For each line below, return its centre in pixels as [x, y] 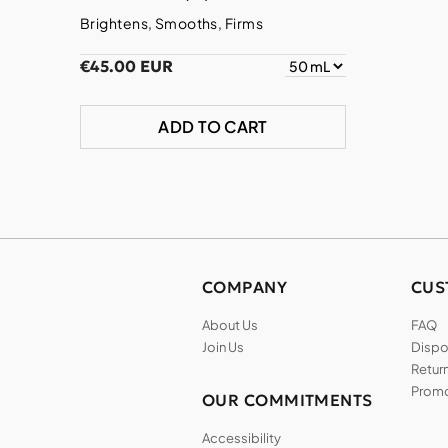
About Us [230, 325]
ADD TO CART [213, 127]
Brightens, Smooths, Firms [171, 23]
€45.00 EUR [126, 66]
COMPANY [245, 287]
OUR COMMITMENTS [287, 400]
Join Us [223, 347]
